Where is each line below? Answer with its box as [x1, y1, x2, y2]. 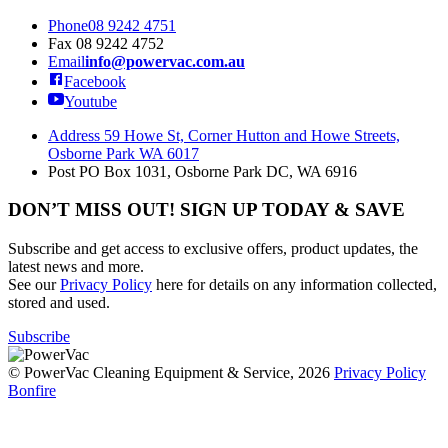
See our [8, 276, 60, 294]
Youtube [64, 92, 117, 110]
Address [48, 126, 100, 144]
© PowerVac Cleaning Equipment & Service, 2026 [8, 364, 334, 382]
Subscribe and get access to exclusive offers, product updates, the [8, 240, 418, 258]
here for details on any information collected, [152, 276, 437, 294]
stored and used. [8, 294, 110, 312]
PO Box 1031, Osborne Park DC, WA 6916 [75, 162, 357, 180]
